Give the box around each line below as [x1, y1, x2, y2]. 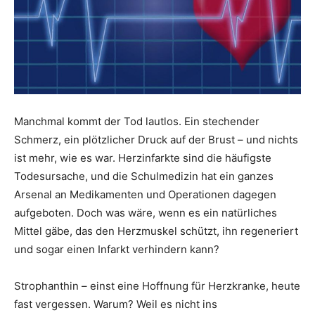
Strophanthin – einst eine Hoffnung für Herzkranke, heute [14, 279, 300, 292]
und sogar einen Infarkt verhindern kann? [14, 243, 219, 256]
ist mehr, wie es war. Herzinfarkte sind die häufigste [14, 151, 271, 165]
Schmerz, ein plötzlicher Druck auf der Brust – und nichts [14, 133, 298, 146]
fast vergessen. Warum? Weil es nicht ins [14, 297, 217, 311]
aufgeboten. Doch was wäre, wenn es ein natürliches [14, 206, 277, 219]
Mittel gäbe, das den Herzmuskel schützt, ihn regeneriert [14, 224, 298, 238]
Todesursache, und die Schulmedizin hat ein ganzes [14, 169, 274, 183]
